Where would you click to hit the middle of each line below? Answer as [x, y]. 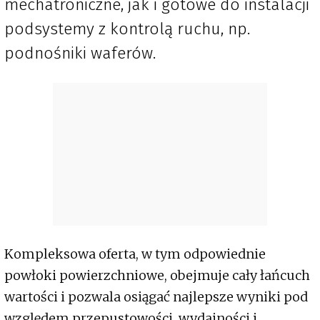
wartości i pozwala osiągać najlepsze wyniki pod [156, 297]
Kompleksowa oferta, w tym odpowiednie [135, 254]
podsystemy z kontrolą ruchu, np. [127, 29]
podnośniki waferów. [80, 53]
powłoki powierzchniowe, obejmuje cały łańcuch [157, 276]
